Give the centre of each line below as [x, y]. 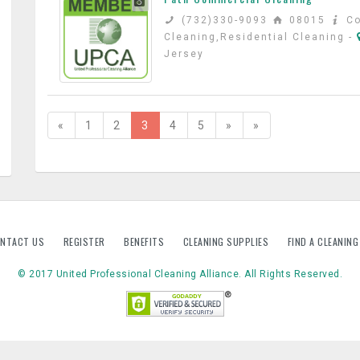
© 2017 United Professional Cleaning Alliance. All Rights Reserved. [180, 274]
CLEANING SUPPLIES [227, 241]
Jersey [184, 54]
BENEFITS [145, 241]
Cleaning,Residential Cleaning [256, 37]
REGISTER [84, 241]
